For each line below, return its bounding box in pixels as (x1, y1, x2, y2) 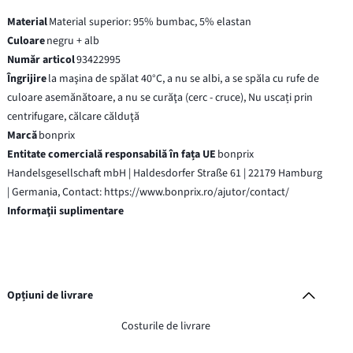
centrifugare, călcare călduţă (7, 108, 140, 124)
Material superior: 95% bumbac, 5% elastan (49, 13, 252, 30)
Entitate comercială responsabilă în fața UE (7, 146, 217, 162)
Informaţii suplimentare (7, 203, 124, 219)
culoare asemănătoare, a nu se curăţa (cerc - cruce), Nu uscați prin (7, 89, 314, 106)
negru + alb (46, 32, 100, 49)
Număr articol (7, 51, 76, 68)
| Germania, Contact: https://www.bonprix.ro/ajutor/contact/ (7, 184, 290, 200)
